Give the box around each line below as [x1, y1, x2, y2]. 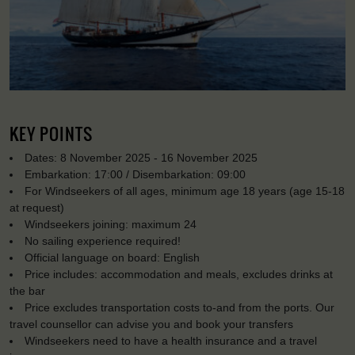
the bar [10, 284, 45, 297]
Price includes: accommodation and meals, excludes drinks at [25, 267, 334, 281]
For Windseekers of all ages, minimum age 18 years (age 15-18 [25, 184, 345, 197]
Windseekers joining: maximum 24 [25, 217, 197, 231]
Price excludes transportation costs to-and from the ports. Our [25, 300, 335, 314]
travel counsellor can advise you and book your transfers [10, 317, 293, 330]
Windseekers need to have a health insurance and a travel [25, 334, 318, 347]
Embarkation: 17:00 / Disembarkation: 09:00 [25, 167, 246, 181]
